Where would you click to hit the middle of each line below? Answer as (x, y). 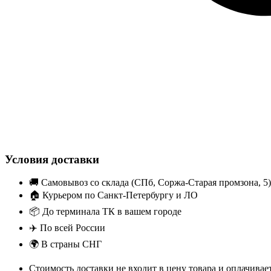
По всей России (71, 228)
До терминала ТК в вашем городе (111, 212)
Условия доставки (52, 159)
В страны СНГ (70, 244)
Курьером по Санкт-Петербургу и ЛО (119, 195)
